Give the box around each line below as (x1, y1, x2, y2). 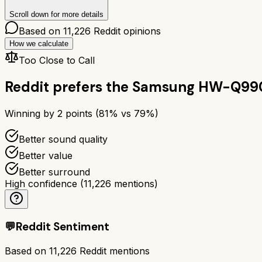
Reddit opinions (91, 25, 161, 37)
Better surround (19, 166, 90, 178)
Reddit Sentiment (16, 219, 109, 235)
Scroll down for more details (9, 9, 104, 19)
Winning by (5, 107, 57, 119)
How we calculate (9, 39, 68, 48)
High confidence (5, 177, 77, 189)
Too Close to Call (19, 54, 95, 66)
